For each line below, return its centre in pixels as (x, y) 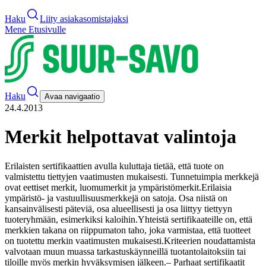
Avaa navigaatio (72, 96)
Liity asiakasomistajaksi (84, 19)
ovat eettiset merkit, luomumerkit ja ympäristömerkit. (103, 187)
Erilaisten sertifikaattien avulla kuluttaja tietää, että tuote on (114, 166)
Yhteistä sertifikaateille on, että (195, 219)
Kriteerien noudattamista (210, 240)
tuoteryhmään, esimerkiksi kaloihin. (71, 219)
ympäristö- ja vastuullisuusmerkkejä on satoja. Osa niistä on (116, 198)
